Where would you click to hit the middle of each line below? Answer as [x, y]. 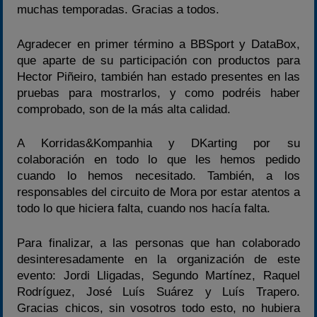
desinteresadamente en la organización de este [158, 259]
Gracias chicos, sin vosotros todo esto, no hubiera [158, 308]
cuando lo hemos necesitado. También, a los [158, 176]
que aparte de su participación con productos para [158, 60]
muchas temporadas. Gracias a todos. [119, 10]
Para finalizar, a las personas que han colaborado [158, 243]
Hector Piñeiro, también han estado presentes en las [158, 76]
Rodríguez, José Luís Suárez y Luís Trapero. [158, 292]
